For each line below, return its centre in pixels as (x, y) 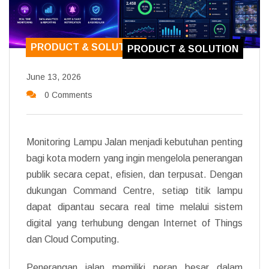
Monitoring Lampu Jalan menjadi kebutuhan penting (134, 142)
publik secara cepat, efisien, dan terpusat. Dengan (134, 174)
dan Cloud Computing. (73, 239)
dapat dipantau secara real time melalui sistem (134, 207)
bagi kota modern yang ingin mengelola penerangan (134, 158)
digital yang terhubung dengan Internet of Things (134, 223)
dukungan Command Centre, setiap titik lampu (134, 190)
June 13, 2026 (54, 77)
